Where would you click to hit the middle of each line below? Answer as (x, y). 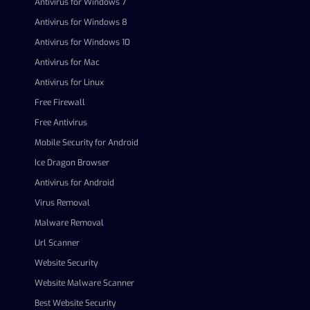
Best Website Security (75, 303)
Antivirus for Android (74, 183)
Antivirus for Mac (67, 62)
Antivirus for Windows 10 (82, 42)
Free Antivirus (61, 122)
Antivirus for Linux (69, 82)
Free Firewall (60, 102)
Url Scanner (57, 243)
